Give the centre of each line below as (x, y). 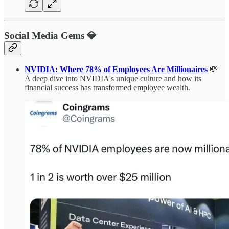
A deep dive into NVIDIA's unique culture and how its (113, 79)
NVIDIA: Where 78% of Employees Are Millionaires (116, 70)
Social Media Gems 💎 (50, 36)
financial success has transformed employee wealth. (107, 88)
